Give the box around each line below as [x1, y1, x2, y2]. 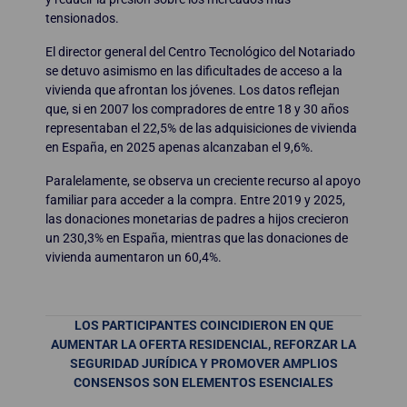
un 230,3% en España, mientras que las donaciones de [45, 231, 348, 246]
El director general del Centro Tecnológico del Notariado [45, 45, 355, 60]
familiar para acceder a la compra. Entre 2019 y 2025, [45, 193, 345, 208]
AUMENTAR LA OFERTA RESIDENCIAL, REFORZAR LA [51, 337, 356, 352]
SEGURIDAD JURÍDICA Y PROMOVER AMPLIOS [69, 356, 338, 372]
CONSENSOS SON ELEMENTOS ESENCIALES [74, 375, 333, 391]
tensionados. [45, 11, 119, 26]
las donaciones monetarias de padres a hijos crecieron [45, 212, 349, 227]
